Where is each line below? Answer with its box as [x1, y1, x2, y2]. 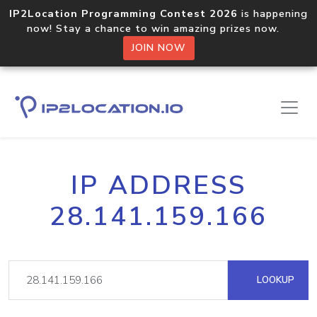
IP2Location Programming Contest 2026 [9, 6, 238, 21]
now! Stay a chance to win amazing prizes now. [27, 21, 290, 35]
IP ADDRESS [71, 168, 246, 203]
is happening [238, 6, 308, 21]
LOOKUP [254, 273, 294, 287]
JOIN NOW [131, 41, 186, 54]
